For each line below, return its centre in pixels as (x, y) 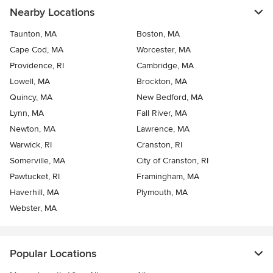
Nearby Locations (52, 12)
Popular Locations (53, 254)
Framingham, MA (168, 177)
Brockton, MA (162, 82)
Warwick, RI (31, 145)
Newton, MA (33, 129)
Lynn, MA (27, 113)
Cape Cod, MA (37, 50)
